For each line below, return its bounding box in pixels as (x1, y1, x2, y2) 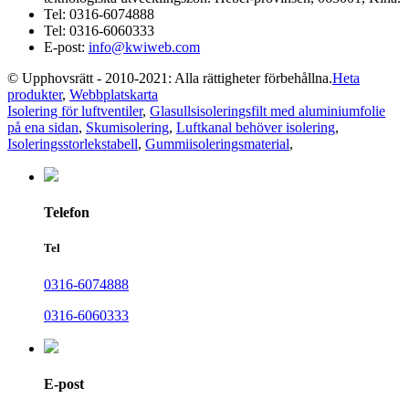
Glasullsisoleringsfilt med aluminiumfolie (150, 102, 385, 119)
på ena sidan (7, 119, 79, 135)
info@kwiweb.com (89, 38, 200, 55)
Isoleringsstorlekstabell (7, 135, 138, 152)
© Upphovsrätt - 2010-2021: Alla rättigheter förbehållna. (7, 69, 332, 86)
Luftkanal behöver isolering (176, 119, 335, 135)
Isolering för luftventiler (7, 102, 142, 119)
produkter (7, 86, 62, 102)
